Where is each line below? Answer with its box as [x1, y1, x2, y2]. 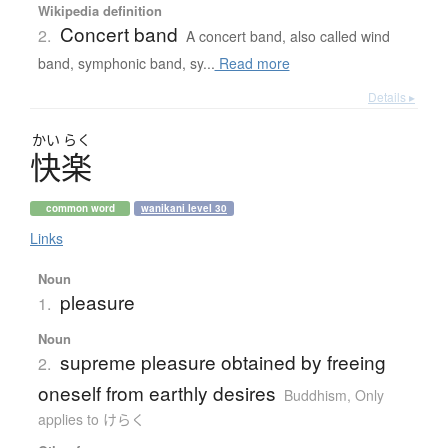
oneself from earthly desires [37, 378, 276, 406]
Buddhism [283, 384, 347, 405]
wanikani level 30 [141, 200, 227, 215]
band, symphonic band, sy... [37, 52, 215, 73]
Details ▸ [368, 87, 415, 105]
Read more [214, 52, 290, 73]
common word [45, 200, 115, 215]
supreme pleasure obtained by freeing [59, 347, 386, 375]
